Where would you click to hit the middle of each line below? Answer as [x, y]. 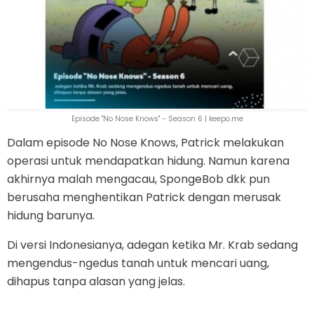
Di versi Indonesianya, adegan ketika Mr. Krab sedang [152, 245]
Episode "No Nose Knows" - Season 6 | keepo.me [157, 119]
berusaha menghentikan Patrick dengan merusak [144, 198]
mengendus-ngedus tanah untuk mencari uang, [138, 264]
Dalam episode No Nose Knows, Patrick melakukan [145, 143]
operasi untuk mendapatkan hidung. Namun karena [148, 161]
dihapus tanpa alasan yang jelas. [96, 282]
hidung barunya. [51, 216]
